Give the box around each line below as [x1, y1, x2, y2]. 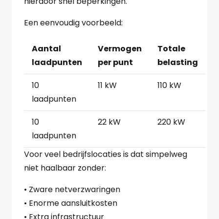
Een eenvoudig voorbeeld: [24, 17, 123, 29]
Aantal [32, 43, 61, 55]
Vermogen [98, 43, 142, 55]
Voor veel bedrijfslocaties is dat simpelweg [24, 149, 187, 160]
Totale [157, 43, 185, 55]
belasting [157, 57, 198, 68]
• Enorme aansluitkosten [24, 197, 117, 209]
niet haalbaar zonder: [24, 162, 106, 174]
